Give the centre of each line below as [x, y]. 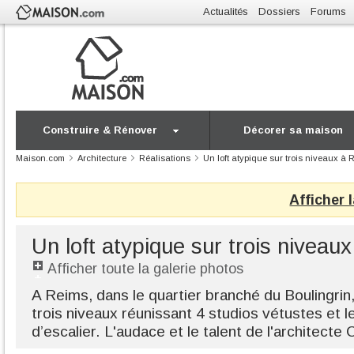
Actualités [226, 11]
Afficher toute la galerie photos [145, 269]
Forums [328, 11]
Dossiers [279, 11]
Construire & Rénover [100, 130]
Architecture [102, 158]
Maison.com [40, 158]
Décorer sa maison [294, 130]
